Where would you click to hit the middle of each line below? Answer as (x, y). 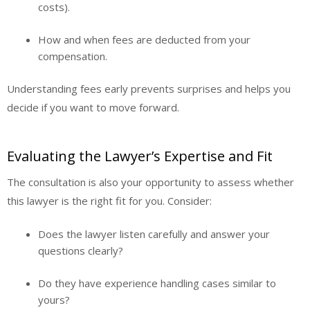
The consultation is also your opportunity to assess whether (151, 182)
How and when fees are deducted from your (144, 39)
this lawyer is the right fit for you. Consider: (109, 200)
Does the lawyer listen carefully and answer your (154, 234)
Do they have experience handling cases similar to (157, 283)
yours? (54, 299)
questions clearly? (81, 251)
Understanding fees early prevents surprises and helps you (149, 89)
